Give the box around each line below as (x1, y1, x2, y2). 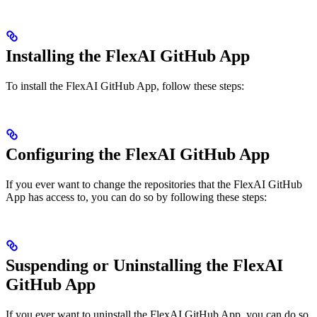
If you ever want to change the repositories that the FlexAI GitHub (6, 178, 302, 190)
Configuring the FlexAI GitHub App (6, 144, 270, 163)
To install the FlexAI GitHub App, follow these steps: (6, 79, 244, 92)
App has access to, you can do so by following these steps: (6, 190, 267, 203)
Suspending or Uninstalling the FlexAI (6, 255, 283, 275)
